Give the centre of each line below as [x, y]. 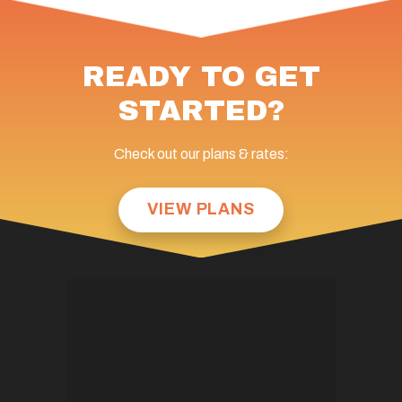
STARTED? [201, 110]
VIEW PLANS [201, 210]
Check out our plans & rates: [201, 153]
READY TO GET [201, 76]
